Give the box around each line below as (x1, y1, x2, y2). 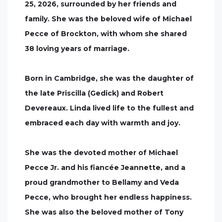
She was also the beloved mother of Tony (25, 208, 183, 217)
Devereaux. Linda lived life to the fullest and (25, 104, 194, 112)
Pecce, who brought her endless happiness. (25, 193, 192, 202)
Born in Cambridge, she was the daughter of (25, 74, 194, 83)
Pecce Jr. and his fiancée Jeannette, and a (25, 163, 185, 172)
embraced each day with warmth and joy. (25, 118, 180, 127)
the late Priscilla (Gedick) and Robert (25, 89, 164, 98)
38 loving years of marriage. (25, 44, 129, 53)
